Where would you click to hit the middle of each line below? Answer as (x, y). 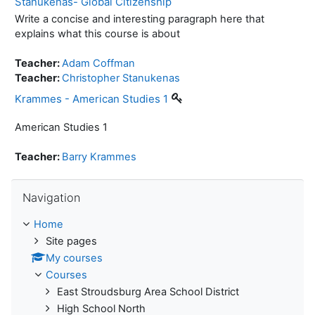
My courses (74, 258)
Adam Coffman (98, 63)
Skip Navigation (48, 185)
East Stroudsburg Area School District (148, 291)
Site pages (71, 241)
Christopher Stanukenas (121, 78)
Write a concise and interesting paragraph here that (140, 19)
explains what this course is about (97, 33)
